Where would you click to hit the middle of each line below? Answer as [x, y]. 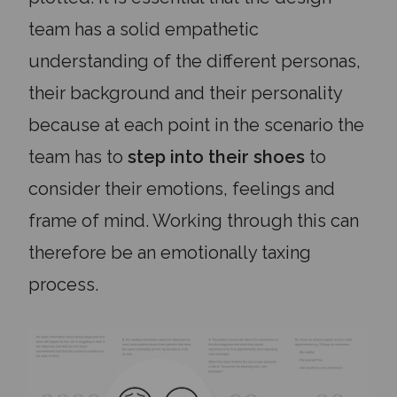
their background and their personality [185, 93]
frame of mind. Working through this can [194, 220]
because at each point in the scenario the [196, 125]
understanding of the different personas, [195, 61]
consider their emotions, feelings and [182, 188]
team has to [78, 156]
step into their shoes [216, 156]
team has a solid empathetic [144, 29]
